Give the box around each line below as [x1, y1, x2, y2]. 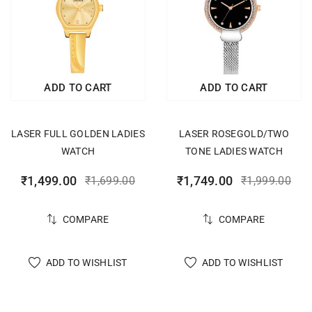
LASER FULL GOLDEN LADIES [11, 127, 145, 139]
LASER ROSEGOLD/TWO [178, 127, 290, 139]
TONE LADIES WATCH [185, 145, 283, 157]
